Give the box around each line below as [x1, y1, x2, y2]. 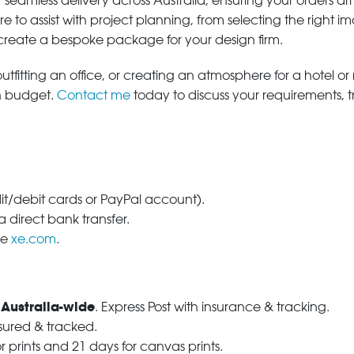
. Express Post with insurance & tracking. [95, 299, 330, 314]
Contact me [57, 88, 130, 103]
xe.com [11, 232, 56, 247]
